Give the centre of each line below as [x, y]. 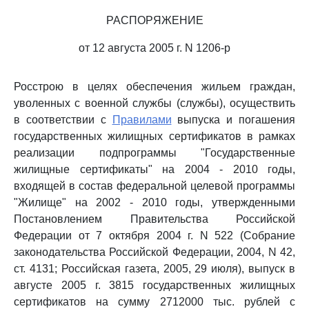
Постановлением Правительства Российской [154, 219]
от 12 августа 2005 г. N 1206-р [154, 48]
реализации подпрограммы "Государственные [154, 153]
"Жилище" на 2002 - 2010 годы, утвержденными [154, 202]
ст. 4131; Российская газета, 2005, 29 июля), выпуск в [154, 269]
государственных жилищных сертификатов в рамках [154, 136]
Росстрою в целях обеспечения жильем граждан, [154, 87]
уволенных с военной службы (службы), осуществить [154, 103]
